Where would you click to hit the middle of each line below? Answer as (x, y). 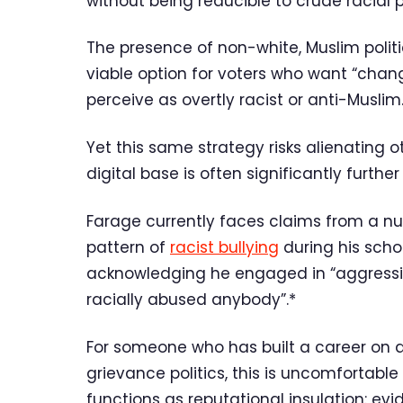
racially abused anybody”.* (191, 300)
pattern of (128, 247)
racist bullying (224, 247)
